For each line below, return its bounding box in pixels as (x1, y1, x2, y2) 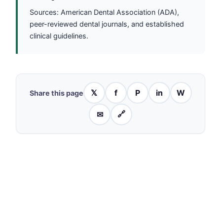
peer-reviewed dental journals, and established (30, 20, 184, 29)
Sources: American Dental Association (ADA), (30, 8, 179, 17)
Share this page (29, 88, 83, 97)
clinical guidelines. (30, 32, 88, 40)
